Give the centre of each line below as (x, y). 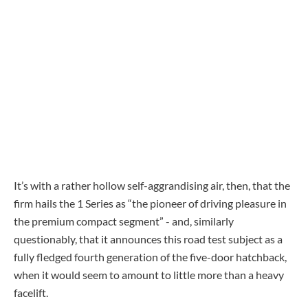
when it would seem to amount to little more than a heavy (149, 274)
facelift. (32, 292)
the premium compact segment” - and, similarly (124, 221)
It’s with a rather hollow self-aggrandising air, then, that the (152, 185)
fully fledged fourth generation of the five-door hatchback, (150, 256)
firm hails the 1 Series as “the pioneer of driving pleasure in (150, 203)
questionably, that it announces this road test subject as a (148, 239)
